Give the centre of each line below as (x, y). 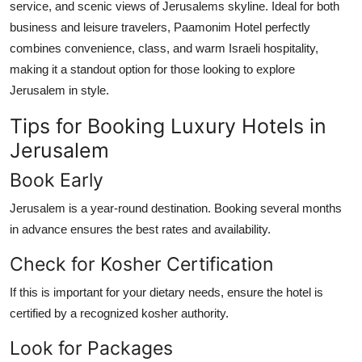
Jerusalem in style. (59, 90)
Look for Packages (91, 347)
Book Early (57, 179)
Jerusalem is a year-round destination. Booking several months (176, 208)
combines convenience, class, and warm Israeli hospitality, (164, 48)
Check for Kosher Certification (141, 263)
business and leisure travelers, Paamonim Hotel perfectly (160, 27)
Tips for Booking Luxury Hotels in (168, 126)
